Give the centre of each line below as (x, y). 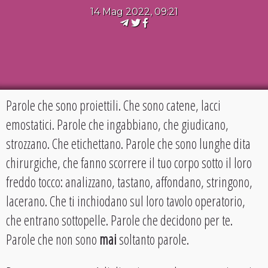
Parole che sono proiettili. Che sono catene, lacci (113, 105)
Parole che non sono (53, 239)
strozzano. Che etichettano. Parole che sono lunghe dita (128, 144)
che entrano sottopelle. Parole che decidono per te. (119, 220)
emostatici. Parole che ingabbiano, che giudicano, (117, 124)
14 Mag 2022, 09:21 (134, 12)
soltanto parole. (153, 239)
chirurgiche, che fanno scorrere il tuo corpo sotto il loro (129, 163)
